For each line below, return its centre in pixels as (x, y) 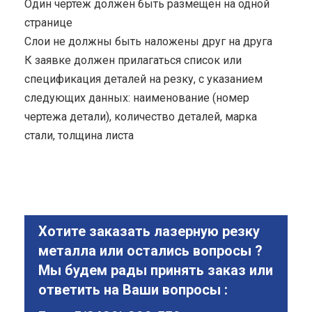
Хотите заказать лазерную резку (149, 231)
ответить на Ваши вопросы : (133, 289)
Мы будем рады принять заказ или (156, 270)
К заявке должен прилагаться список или (133, 60)
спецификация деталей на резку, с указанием (143, 79)
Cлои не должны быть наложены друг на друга (148, 41)
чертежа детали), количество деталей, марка (141, 116)
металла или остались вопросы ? (150, 250)
